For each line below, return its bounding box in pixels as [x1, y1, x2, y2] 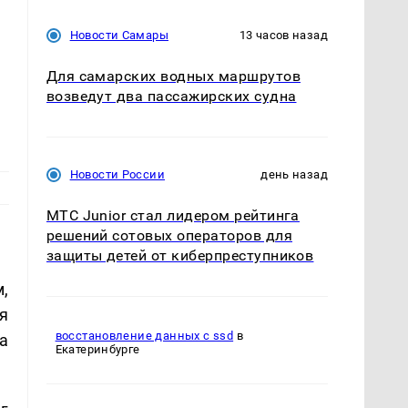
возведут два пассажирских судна [46, 87, 297, 105]
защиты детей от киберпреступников [46, 246, 314, 264]
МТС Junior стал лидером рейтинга [46, 206, 300, 224]
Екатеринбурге [55, 342, 140, 357]
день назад [260, 167, 328, 181]
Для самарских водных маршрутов [46, 66, 301, 85]
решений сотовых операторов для [46, 226, 292, 244]
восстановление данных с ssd [55, 329, 234, 343]
